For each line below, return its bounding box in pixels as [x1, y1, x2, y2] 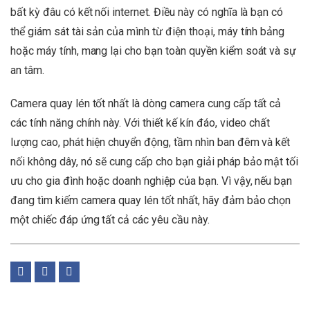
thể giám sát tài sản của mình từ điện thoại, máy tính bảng [10, 24, 285, 38]
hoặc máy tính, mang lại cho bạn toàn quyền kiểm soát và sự [10, 44, 297, 57]
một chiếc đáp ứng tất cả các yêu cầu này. [10, 212, 210, 226]
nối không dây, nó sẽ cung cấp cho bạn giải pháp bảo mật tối [10, 154, 299, 168]
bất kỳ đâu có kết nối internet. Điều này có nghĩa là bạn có [10, 5, 284, 19]
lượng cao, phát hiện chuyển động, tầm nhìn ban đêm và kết [10, 135, 291, 149]
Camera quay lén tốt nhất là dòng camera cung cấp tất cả [10, 96, 282, 110]
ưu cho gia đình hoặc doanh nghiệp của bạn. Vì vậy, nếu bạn [10, 174, 293, 188]
